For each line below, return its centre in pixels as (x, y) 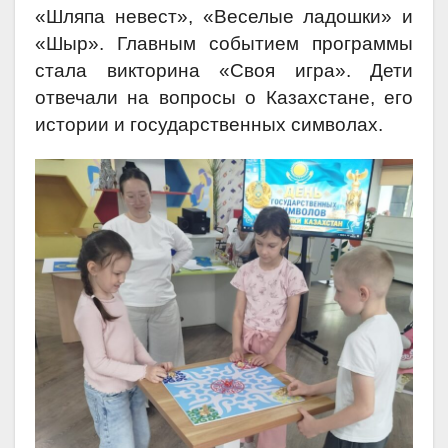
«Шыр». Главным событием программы (224, 44)
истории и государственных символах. (209, 125)
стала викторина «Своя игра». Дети (224, 71)
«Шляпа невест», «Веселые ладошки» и (224, 17)
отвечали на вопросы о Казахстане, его (224, 98)
